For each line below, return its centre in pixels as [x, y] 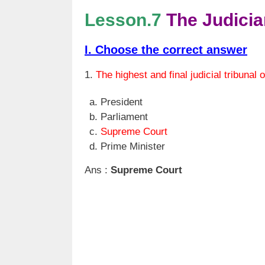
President [122, 102]
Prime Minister [133, 146]
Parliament [124, 117]
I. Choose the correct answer [166, 50]
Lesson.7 [123, 20]
